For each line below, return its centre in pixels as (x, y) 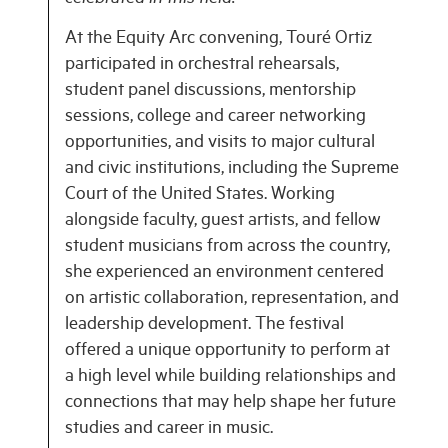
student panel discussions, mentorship (210, 91)
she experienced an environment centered (224, 273)
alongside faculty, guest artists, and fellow (223, 221)
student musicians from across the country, (227, 247)
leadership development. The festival (204, 325)
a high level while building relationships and (230, 377)
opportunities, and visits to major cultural (220, 143)
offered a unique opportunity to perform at (227, 351)
